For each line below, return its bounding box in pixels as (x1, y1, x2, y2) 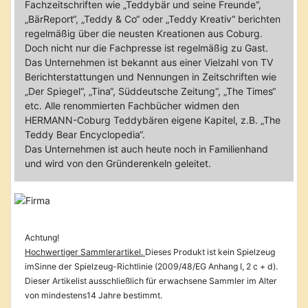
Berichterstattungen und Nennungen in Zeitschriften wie (25, 70, 276, 82)
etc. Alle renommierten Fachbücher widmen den (25, 99, 239, 111)
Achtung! (25, 232, 59, 243)
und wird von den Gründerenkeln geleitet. (25, 157, 211, 169)
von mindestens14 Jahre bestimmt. (25, 290, 162, 301)
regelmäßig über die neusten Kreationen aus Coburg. (25, 27, 263, 39)
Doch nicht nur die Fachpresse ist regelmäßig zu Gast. (25, 41, 268, 54)
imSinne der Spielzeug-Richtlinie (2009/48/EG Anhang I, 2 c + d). (25, 261, 278, 272)
